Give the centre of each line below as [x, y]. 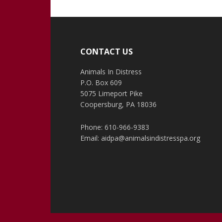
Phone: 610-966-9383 [115, 127]
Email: [91, 138]
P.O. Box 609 [101, 83]
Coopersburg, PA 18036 [119, 104]
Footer [80, 28]
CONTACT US [107, 52]
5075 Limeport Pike [112, 93]
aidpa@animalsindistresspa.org [151, 138]
